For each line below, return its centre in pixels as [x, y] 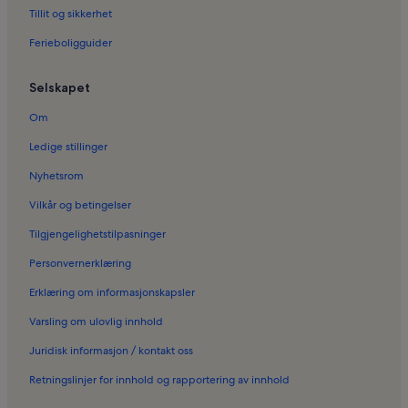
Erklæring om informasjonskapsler [112, 293]
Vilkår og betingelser [80, 205]
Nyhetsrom [56, 176]
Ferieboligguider [71, 43]
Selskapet [60, 88]
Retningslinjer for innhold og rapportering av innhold [159, 380]
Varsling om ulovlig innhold [96, 322]
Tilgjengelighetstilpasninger [97, 235]
